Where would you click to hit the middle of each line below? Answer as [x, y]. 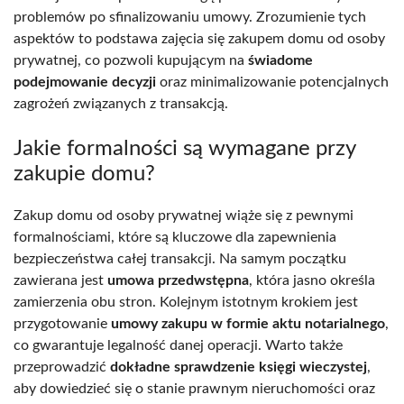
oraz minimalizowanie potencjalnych [272, 82]
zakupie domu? [84, 174]
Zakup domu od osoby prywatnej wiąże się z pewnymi [184, 215]
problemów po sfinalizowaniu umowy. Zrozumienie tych [190, 17]
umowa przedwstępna [178, 280]
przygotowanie [62, 323]
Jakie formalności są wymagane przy [184, 148]
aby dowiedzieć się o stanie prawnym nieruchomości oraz [194, 388]
